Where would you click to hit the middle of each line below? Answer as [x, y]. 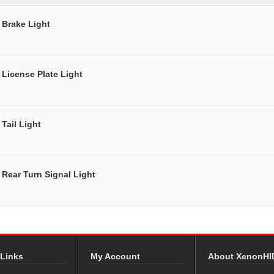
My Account [115, 257]
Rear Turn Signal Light [49, 175]
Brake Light [26, 24]
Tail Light [21, 124]
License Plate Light [42, 74]
